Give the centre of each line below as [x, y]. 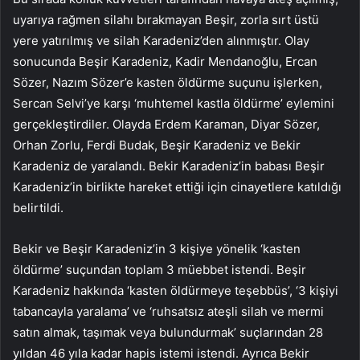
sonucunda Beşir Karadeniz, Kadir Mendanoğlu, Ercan [165, 61]
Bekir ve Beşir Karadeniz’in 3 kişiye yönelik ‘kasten [157, 248]
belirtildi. [38, 207]
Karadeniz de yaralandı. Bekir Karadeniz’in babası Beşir [169, 166]
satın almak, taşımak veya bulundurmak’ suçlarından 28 [168, 332]
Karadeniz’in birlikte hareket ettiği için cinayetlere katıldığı [177, 186]
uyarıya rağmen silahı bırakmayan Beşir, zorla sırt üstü [166, 19]
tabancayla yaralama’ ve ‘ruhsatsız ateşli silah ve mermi [168, 311]
